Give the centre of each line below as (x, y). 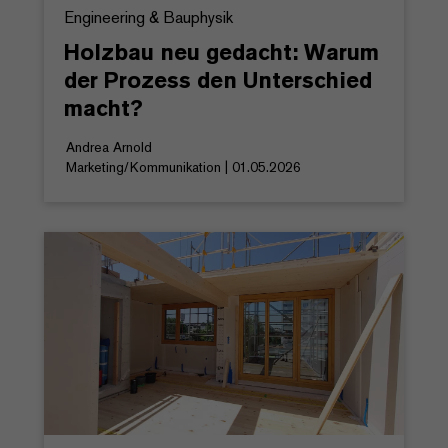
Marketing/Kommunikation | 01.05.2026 (183, 166)
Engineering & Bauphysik (148, 17)
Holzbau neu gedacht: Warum (221, 51)
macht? (103, 107)
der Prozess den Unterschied (218, 79)
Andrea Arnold (109, 146)
